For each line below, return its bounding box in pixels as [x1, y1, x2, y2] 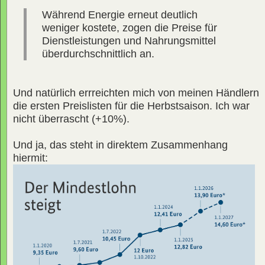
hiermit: [13, 151, 48, 164]
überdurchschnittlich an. [41, 47, 154, 60]
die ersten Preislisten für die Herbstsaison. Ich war [13, 99, 250, 112]
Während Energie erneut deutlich [41, 8, 198, 21]
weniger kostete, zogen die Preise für [41, 21, 217, 34]
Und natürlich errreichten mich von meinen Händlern [13, 86, 259, 99]
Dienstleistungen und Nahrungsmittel [41, 34, 216, 47]
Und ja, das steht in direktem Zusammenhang [13, 138, 228, 151]
